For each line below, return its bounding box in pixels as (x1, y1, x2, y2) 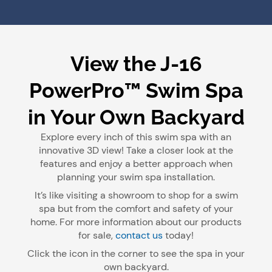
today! (163, 228, 194, 242)
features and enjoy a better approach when (39, 157, 233, 170)
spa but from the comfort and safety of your (39, 202, 233, 215)
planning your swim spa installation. (57, 170, 215, 183)
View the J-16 (70, 51, 202, 76)
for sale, (78, 228, 115, 242)
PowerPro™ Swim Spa (29, 78, 243, 103)
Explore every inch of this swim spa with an (41, 130, 231, 143)
